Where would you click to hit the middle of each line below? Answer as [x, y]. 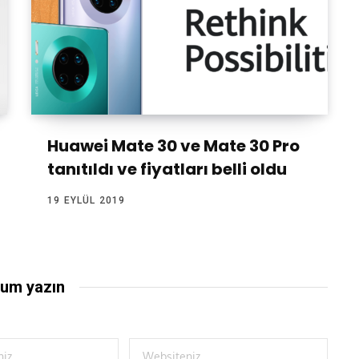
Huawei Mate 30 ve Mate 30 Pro [173, 146]
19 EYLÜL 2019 [87, 201]
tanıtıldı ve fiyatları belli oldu [167, 169]
